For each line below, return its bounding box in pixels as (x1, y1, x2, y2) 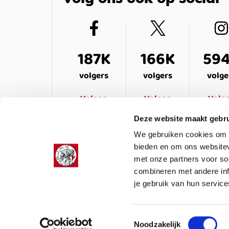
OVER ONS (136, 179, 176, 194)
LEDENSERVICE (52, 179, 109, 194)
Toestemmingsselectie (133, 213, 210, 222)
